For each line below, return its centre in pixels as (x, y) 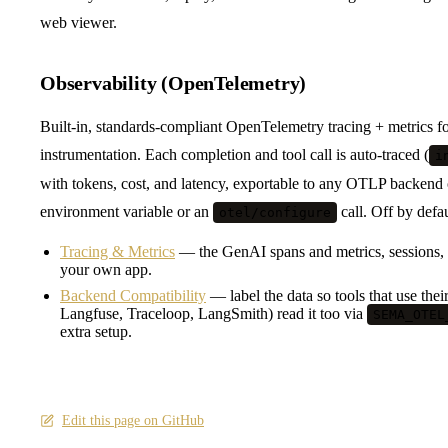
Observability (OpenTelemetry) (173, 82)
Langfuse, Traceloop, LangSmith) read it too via (213, 313)
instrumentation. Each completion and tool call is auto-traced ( (234, 154)
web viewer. (78, 22)
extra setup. (96, 331)
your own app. (106, 269)
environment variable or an (126, 211)
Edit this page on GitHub (133, 420)
